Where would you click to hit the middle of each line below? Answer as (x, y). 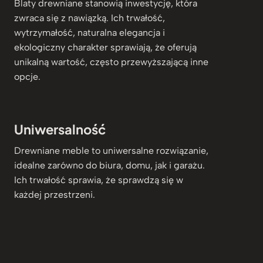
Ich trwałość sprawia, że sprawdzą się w (99, 180)
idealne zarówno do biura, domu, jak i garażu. (109, 165)
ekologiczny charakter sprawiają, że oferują (105, 47)
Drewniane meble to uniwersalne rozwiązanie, (111, 150)
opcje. (27, 76)
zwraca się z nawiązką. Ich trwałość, (90, 18)
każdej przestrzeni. (55, 194)
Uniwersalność (60, 129)
